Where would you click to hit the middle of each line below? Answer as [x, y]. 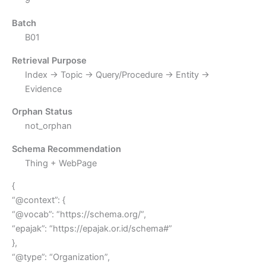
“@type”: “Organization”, [61, 257]
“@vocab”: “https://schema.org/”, [79, 215]
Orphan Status [42, 112]
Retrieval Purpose [49, 60]
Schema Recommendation [66, 149]
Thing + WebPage [61, 163]
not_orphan [48, 126]
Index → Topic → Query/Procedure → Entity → [117, 75]
